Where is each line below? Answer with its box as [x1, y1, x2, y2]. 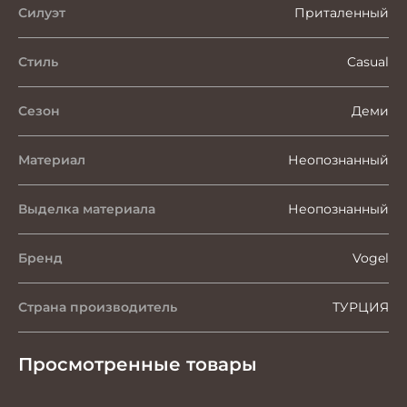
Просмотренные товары [18, 353, 257, 375]
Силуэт [18, 5, 65, 21]
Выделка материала [18, 201, 155, 217]
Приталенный [294, 5, 389, 21]
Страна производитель [18, 299, 177, 315]
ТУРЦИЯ [333, 299, 389, 315]
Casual [347, 54, 389, 70]
